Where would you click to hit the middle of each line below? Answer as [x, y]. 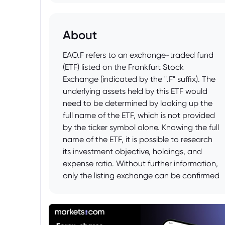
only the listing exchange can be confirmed [141, 176]
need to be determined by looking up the [138, 103]
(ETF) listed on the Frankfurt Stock [123, 67]
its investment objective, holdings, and [132, 151]
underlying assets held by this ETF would [135, 91]
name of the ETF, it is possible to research [138, 139]
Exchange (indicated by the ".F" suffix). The [139, 79]
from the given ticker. [101, 188]
